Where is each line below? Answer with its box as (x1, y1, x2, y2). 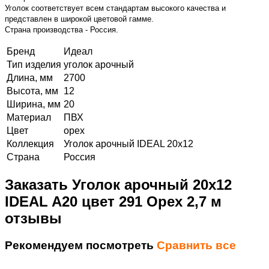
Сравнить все (157, 238, 236, 252)
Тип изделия (7, 59, 61, 70)
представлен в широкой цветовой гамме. (5, 14, 154, 23)
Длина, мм (7, 72, 53, 83)
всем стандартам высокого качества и (86, 3, 226, 13)
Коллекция (7, 138, 54, 149)
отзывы (5, 210, 62, 226)
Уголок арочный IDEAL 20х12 (64, 138, 193, 149)
